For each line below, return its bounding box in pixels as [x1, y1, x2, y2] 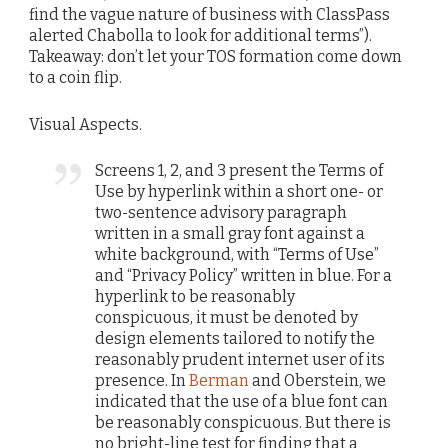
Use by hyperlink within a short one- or [95, 181, 384, 201]
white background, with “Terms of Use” [95, 244, 380, 264]
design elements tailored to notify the [95, 328, 376, 348]
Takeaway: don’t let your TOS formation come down [29, 47, 402, 67]
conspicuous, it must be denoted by [95, 307, 359, 327]
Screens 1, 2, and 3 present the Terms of [95, 160, 384, 180]
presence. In [95, 370, 190, 390]
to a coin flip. [29, 68, 122, 88]
